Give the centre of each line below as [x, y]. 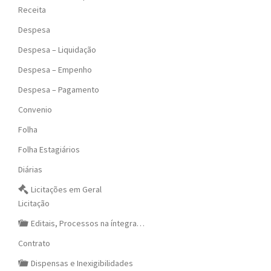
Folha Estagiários [49, 150]
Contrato [34, 243]
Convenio [35, 110]
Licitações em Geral [67, 190]
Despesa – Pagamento [59, 90]
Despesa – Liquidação [57, 50]
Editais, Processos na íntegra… [88, 224]
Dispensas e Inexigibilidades [82, 263]
